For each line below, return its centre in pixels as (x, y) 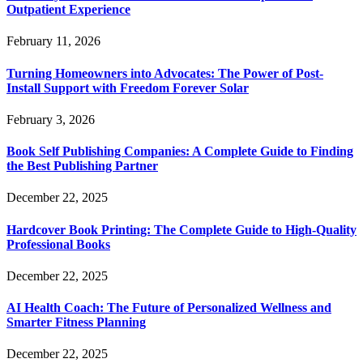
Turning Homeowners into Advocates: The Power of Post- (165, 73)
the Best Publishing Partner (82, 166)
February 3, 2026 (51, 119)
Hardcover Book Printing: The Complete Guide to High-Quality (181, 229)
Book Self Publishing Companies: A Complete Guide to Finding (180, 152)
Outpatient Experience (68, 10)
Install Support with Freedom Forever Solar (128, 88)
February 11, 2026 (53, 41)
